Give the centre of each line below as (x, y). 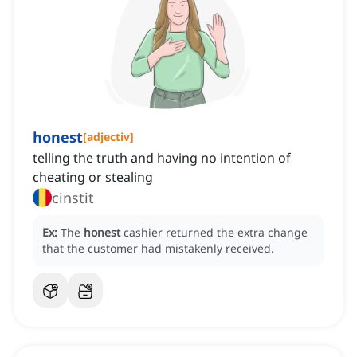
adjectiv (108, 137)
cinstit (73, 198)
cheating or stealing (93, 177)
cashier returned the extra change (216, 233)
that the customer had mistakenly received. (158, 249)
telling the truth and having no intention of (162, 158)
